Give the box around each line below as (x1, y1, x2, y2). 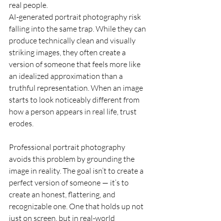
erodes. (9, 118, 34, 128)
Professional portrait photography (9, 142, 127, 152)
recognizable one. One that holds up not (9, 201, 145, 211)
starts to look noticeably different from (9, 95, 141, 105)
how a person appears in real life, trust (9, 107, 138, 116)
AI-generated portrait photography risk (9, 12, 143, 22)
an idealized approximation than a (9, 71, 124, 81)
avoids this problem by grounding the (9, 154, 136, 164)
